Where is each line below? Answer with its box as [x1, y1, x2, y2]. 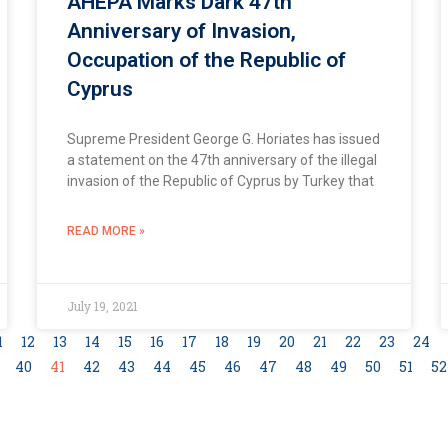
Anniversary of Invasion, [67, 18, 297, 43]
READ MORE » [67, 223, 146, 238]
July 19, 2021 [67, 297, 139, 314]
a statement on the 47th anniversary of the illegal [67, 151, 378, 168]
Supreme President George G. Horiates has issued [67, 130, 381, 147]
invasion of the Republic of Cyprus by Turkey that [67, 172, 375, 189]
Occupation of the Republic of [67, 47, 347, 72]
